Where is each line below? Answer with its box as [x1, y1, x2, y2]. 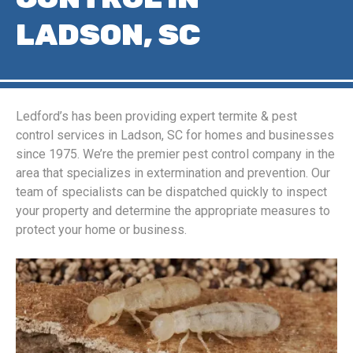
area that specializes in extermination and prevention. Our [16, 165, 330, 180]
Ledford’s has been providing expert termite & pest [16, 109, 297, 124]
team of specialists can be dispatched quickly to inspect [16, 184, 327, 199]
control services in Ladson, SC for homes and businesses [16, 128, 334, 143]
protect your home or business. [16, 222, 187, 237]
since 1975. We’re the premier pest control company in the [16, 147, 335, 162]
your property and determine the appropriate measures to [16, 203, 330, 218]
